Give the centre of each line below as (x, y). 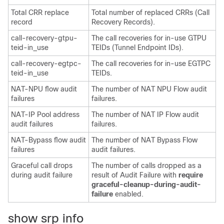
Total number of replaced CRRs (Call (150, 12)
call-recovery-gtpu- (44, 38)
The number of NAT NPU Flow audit (149, 89)
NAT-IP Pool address (45, 114)
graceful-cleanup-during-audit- (146, 184)
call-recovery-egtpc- (46, 63)
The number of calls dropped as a (146, 165)
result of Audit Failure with (135, 175)
